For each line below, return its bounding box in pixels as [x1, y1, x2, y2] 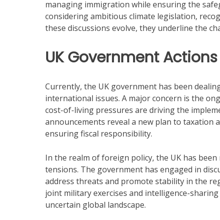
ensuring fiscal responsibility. [45, 128, 152, 139]
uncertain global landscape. [45, 199, 146, 210]
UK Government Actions [45, 47, 218, 68]
